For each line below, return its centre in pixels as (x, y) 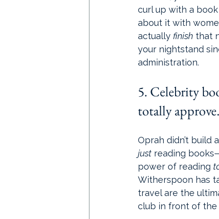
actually (155, 36)
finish (183, 36)
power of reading (175, 166)
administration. (168, 62)
